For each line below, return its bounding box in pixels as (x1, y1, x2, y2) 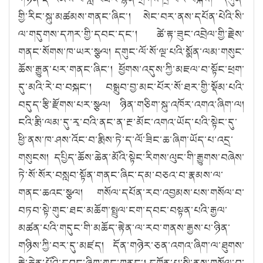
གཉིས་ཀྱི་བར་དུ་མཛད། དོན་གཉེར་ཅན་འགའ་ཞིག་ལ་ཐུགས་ (18, 237, 245, 253)
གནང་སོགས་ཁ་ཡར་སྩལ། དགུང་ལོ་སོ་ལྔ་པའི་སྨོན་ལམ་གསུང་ (18, 43, 245, 59)
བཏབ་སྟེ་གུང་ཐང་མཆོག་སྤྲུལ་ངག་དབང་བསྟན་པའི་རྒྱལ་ (18, 202, 228, 218)
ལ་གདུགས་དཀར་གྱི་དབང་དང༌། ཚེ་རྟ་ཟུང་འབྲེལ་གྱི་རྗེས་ (18, 26, 245, 42)
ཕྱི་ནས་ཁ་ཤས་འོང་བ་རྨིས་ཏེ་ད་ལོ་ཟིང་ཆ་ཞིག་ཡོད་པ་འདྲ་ (18, 131, 234, 147)
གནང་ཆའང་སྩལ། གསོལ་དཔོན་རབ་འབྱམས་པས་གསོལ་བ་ (18, 184, 245, 200)
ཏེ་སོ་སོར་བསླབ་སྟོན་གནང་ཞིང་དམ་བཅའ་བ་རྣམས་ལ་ (18, 167, 224, 183)
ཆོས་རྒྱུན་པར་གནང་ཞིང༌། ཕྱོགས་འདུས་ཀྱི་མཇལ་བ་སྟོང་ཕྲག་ (18, 61, 245, 77)
